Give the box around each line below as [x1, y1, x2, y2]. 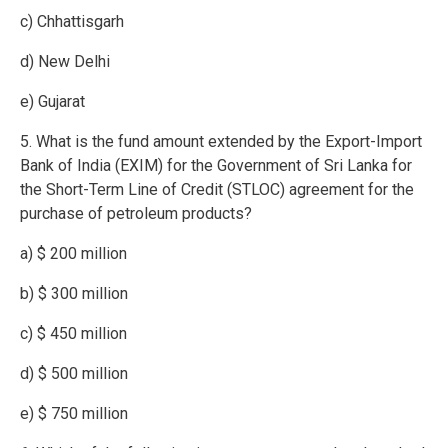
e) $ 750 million [20, 404, 128, 424]
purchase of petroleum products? [20, 204, 252, 224]
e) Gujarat [20, 92, 85, 112]
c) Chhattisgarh [20, 12, 124, 32]
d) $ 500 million [20, 364, 128, 384]
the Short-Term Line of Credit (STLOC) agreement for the [20, 180, 414, 200]
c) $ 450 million [20, 324, 127, 344]
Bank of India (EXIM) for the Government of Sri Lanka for [20, 156, 412, 176]
